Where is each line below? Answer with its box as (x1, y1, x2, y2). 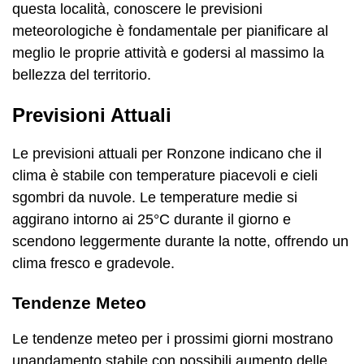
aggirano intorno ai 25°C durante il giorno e (12, 210, 291, 227)
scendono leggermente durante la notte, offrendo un (12, 232, 349, 249)
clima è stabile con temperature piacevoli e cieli (12, 167, 318, 184)
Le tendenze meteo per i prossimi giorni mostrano (12, 330, 333, 347)
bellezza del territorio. (12, 67, 151, 83)
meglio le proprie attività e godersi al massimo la (12, 45, 324, 61)
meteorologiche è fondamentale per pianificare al (12, 23, 328, 39)
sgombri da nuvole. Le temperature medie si (12, 188, 297, 206)
